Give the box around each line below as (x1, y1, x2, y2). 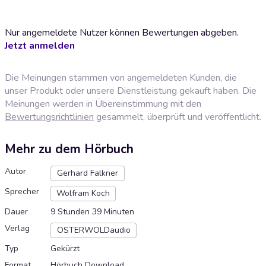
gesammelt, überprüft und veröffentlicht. (94, 110, 261, 123)
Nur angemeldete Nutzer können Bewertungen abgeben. (5, 26, 239, 39)
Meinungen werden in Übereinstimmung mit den (5, 97, 201, 110)
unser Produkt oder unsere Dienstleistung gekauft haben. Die (5, 84, 256, 97)
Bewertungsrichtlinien (5, 110, 94, 123)
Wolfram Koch (56, 188, 110, 199)
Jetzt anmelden (5, 39, 75, 52)
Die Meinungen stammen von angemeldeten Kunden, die (5, 71, 237, 84)
